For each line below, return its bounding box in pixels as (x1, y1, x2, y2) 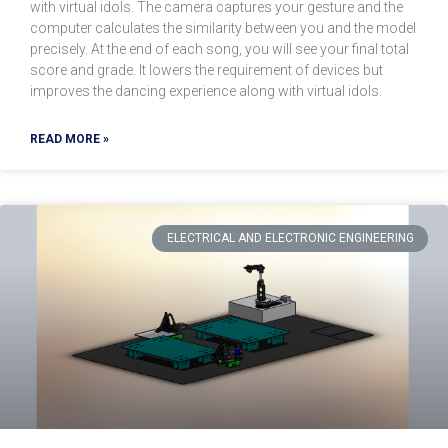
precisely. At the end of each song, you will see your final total (30, 41, 409, 58)
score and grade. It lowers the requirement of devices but (30, 62, 383, 79)
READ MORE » (30, 132, 109, 147)
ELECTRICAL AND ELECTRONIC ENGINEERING (166, 231, 414, 246)
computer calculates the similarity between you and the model (30, 20, 416, 37)
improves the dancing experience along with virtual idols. (30, 83, 382, 100)
